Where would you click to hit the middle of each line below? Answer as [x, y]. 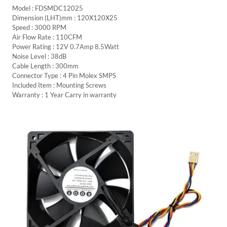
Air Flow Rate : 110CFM [47, 37]
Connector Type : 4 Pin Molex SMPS [64, 75]
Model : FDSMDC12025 [48, 8]
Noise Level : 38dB [39, 56]
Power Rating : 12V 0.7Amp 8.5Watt [66, 46]
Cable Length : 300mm [45, 66]
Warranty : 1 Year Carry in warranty [64, 94]
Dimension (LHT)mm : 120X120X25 [65, 17]
